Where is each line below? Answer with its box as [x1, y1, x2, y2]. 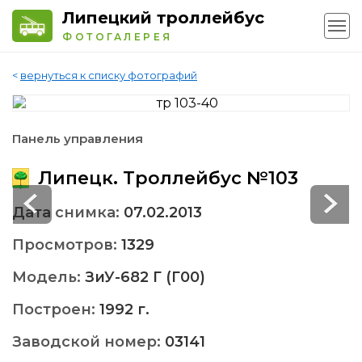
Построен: [12, 301, 99, 319]
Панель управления [12, 131, 143, 147]
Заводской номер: [12, 333, 165, 351]
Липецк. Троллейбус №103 [33, 167, 298, 190]
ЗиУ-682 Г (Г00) [85, 268, 205, 287]
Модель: [12, 268, 85, 287]
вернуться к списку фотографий [20, 69, 197, 82]
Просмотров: [12, 236, 121, 255]
